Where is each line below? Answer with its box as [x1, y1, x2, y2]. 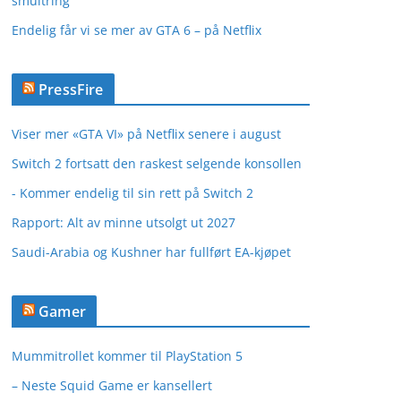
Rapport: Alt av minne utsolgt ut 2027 [12, 214, 235, 231]
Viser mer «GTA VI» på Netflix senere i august [12, 125, 281, 142]
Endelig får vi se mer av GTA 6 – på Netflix [12, 21, 261, 38]
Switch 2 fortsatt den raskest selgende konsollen [12, 155, 302, 172]
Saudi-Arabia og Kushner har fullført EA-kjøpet [12, 243, 291, 260]
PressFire [38, 80, 104, 99]
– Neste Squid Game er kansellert [12, 377, 212, 394]
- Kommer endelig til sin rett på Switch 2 [12, 184, 253, 201]
